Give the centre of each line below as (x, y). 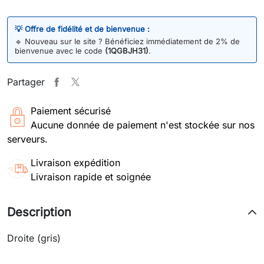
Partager (26, 82)
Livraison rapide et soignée (91, 176)
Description (39, 212)
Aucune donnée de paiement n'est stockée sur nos (143, 125)
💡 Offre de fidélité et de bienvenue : (82, 29)
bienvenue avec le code (60, 50)
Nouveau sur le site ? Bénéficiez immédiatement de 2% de (132, 41)
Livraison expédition (75, 162)
